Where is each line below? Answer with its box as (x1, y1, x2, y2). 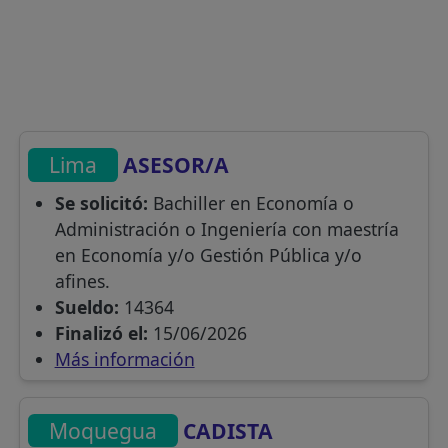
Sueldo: (54, 294, 119, 319)
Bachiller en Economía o (147, 190, 354, 215)
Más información (54, 346, 195, 371)
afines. (54, 268, 110, 293)
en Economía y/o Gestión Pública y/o (54, 242, 362, 267)
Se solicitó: (54, 190, 148, 215)
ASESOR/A (118, 150, 230, 180)
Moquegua (49, 415, 158, 445)
